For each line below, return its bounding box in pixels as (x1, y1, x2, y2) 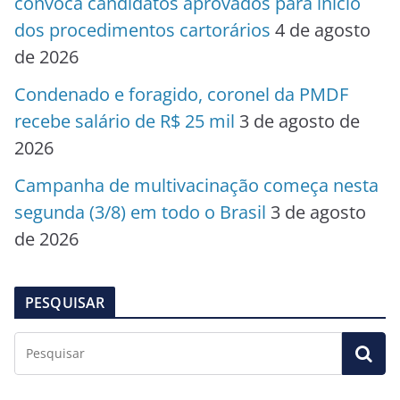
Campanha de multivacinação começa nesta (14, 172, 379, 197)
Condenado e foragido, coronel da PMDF (14, 81, 348, 106)
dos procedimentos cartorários (14, 17, 271, 42)
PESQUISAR (25, 292, 105, 312)
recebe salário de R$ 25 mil (14, 108, 235, 133)
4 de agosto (275, 17, 371, 42)
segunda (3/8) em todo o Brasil (14, 199, 266, 224)
